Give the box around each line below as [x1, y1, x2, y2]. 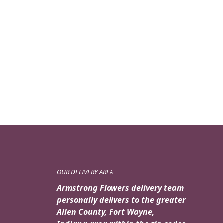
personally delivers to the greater [57, 194, 186, 205]
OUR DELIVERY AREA [57, 167, 113, 176]
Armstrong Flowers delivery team [57, 182, 184, 193]
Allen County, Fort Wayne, [57, 206, 155, 217]
